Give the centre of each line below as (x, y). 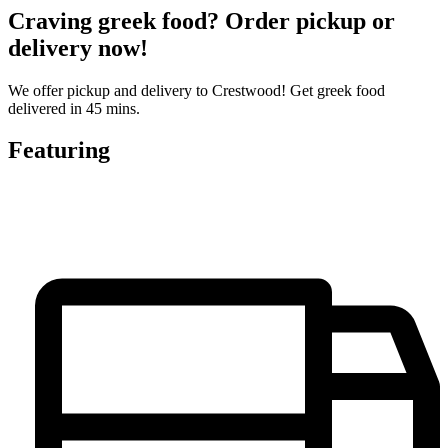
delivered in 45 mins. (74, 108)
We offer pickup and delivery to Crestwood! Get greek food (196, 90)
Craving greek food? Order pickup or (201, 20)
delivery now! (78, 47)
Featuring (59, 150)
